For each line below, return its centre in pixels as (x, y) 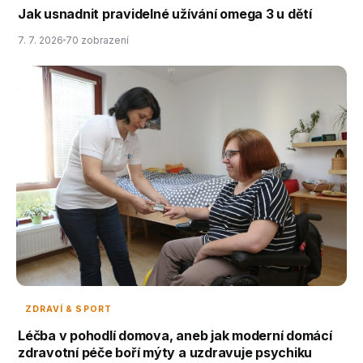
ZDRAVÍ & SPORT (68, 309)
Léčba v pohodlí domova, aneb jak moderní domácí (175, 335)
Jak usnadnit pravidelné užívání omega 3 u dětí (165, 13)
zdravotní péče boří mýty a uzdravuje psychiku (165, 352)
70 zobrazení (97, 40)
